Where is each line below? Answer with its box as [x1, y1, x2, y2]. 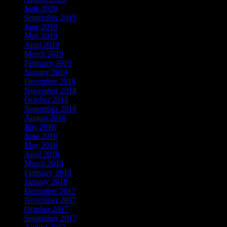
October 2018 [24, 95, 68, 104]
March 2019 [24, 49, 63, 58]
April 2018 [24, 149, 59, 159]
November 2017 [24, 195, 77, 204]
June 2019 [24, 22, 57, 31]
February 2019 [24, 58, 71, 67]
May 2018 [24, 140, 57, 149]
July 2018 [24, 122, 56, 131]
